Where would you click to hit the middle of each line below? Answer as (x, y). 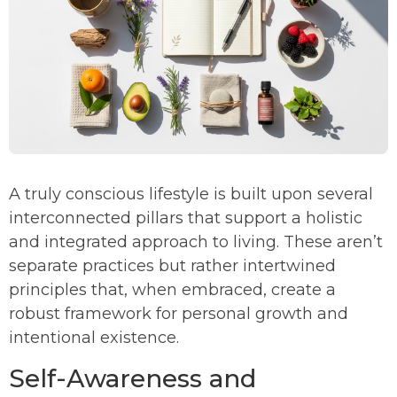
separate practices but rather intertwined (172, 266)
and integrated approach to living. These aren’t (196, 242)
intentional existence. (94, 338)
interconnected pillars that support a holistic (186, 218)
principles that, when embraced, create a (172, 290)
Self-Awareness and (132, 379)
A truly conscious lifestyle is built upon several (191, 195)
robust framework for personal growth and (179, 314)
